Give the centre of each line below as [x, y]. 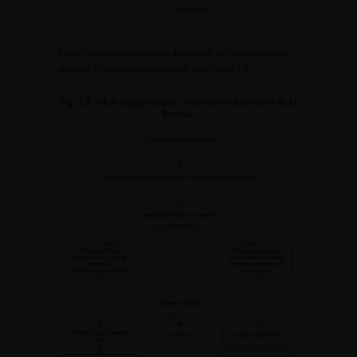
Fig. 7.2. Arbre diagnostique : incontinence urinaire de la [178, 102]
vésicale [192, 8]
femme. [178, 114]
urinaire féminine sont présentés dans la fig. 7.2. [155, 68]
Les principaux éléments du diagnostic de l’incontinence [173, 52]
